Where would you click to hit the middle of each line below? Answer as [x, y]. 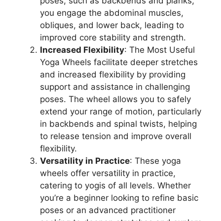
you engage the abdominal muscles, [112, 13]
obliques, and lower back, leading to [112, 25]
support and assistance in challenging [115, 87]
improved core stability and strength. [113, 37]
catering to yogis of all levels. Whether [115, 185]
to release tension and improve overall [116, 136]
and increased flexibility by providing [113, 74]
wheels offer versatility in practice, [108, 173]
